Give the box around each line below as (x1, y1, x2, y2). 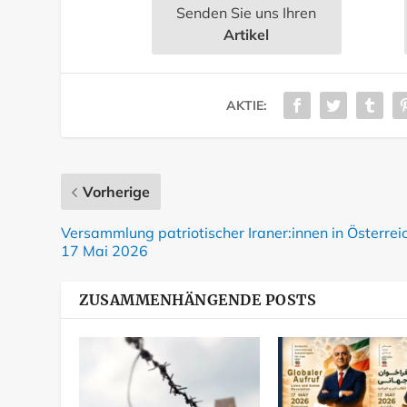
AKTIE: (225, 97, 266, 114)
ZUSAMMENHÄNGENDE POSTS (79, 291, 317, 310)
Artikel (223, 25, 270, 45)
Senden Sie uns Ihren (176, 4, 317, 23)
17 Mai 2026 (61, 242, 149, 261)
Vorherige (83, 183, 151, 202)
